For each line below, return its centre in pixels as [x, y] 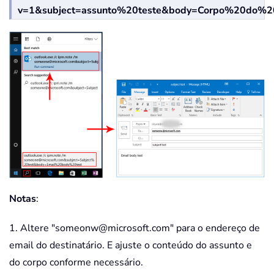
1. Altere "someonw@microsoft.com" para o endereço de [135, 228]
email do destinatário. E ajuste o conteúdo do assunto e [131, 245]
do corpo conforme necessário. [76, 262]
